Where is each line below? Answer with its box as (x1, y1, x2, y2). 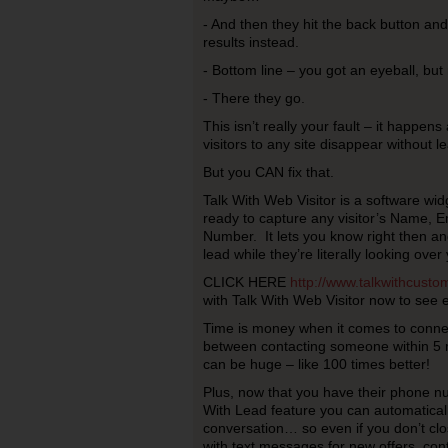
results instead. (202, 34, 299, 50)
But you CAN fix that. (202, 164, 334, 180)
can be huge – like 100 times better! (202, 356, 430, 372)
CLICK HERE (202, 274, 290, 290)
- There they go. (202, 90, 305, 106)
